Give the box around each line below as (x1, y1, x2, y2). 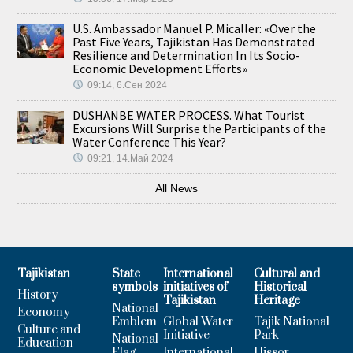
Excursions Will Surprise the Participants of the (72, 120, 327, 136)
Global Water (163, 314, 234, 329)
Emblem (112, 314, 158, 329)
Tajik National (254, 314, 330, 329)
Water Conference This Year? (72, 133, 227, 150)
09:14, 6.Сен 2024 (87, 79, 168, 91)
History (17, 287, 59, 303)
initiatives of (163, 279, 229, 295)
